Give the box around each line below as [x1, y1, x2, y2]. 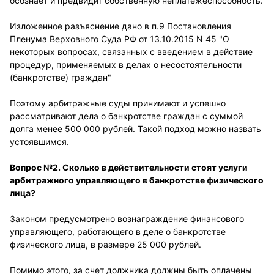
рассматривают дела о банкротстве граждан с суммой [10, 111, 243, 121]
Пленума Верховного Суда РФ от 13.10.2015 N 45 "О [10, 34, 229, 44]
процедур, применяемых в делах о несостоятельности [10, 59, 242, 70]
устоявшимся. [10, 136, 69, 147]
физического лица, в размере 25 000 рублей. [10, 239, 201, 250]
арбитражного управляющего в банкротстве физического [10, 175, 264, 185]
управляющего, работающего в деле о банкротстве [10, 226, 226, 237]
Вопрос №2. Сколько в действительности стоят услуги [10, 162, 248, 172]
